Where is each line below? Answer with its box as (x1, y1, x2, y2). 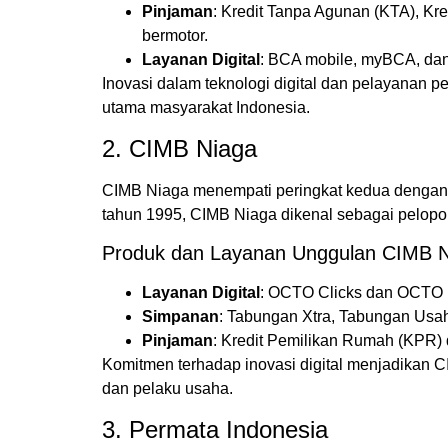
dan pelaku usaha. (102, 380, 233, 398)
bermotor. (142, 27, 208, 45)
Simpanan (142, 308, 219, 326)
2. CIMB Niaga (102, 134, 257, 162)
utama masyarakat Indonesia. (102, 99, 310, 117)
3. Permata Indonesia (102, 415, 328, 443)
